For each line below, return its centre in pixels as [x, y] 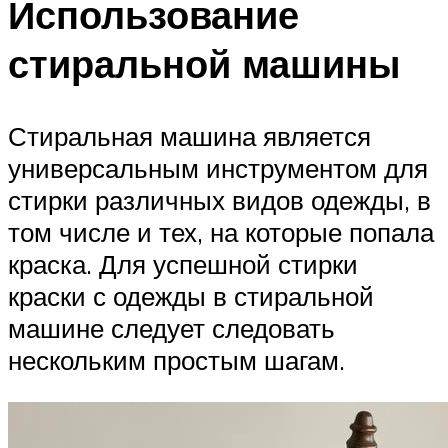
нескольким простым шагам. [176, 360]
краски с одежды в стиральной [191, 296]
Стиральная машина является [189, 136]
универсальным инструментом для [218, 168]
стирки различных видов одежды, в [219, 200]
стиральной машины [204, 64]
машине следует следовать [171, 328]
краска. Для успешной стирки [183, 264]
